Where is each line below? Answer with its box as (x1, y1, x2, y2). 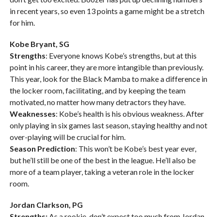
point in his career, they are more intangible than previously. (9, 62, 203, 72)
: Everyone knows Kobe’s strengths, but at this (45, 51, 197, 61)
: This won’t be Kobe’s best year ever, (75, 144, 196, 154)
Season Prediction (9, 144, 75, 154)
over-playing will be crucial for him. (9, 132, 125, 142)
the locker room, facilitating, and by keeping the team (9, 86, 186, 95)
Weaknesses (9, 109, 56, 119)
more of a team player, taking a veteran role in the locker (9, 167, 194, 177)
